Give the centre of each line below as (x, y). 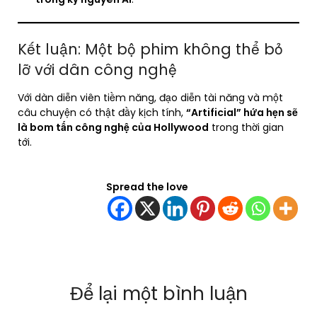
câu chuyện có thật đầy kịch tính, (102, 113)
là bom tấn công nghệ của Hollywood (113, 128)
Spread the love (147, 187)
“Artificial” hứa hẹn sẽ (242, 113)
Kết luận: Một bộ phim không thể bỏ (150, 50)
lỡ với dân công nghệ (97, 70)
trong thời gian (246, 128)
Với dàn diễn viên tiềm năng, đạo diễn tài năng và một (150, 98)
